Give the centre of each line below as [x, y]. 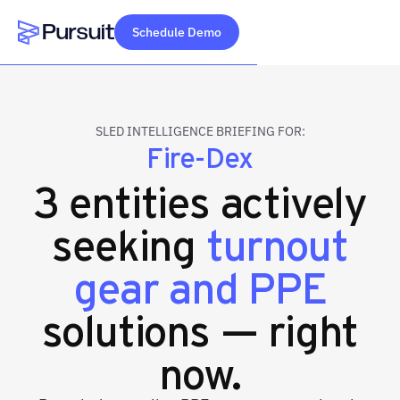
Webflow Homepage [84, 56]
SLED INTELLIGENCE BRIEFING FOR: [200, 131]
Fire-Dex [200, 156]
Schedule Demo [177, 32]
